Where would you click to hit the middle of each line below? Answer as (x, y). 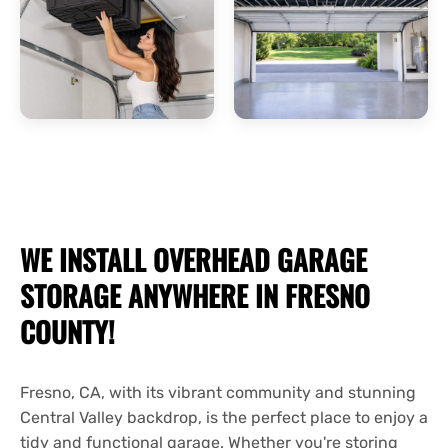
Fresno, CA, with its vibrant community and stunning (218, 393)
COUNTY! (67, 332)
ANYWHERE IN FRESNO (245, 296)
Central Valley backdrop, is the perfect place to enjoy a (224, 418)
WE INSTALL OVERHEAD (148, 260)
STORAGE (70, 296)
